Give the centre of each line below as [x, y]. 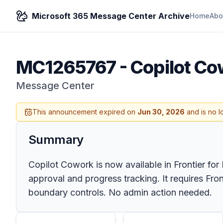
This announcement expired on [85, 112]
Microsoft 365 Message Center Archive [111, 16]
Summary [56, 140]
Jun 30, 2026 [161, 112]
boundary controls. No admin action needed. [120, 192]
